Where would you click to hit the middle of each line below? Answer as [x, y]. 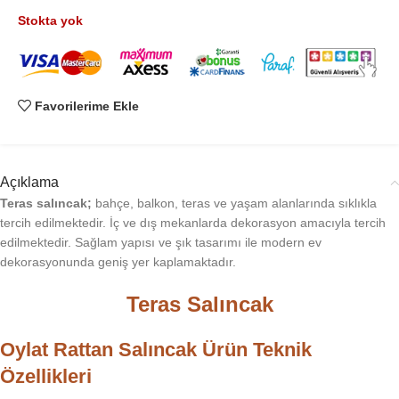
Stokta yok [50, 20]
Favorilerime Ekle [87, 106]
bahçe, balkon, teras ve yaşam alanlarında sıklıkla [234, 204]
